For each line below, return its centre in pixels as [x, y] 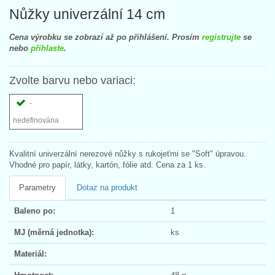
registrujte [221, 37]
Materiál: [30, 254]
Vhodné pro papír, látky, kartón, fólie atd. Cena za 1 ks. [107, 165]
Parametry [37, 187]
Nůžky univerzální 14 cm [87, 14]
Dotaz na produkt [107, 187]
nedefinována [36, 120]
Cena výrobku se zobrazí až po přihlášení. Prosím [106, 37]
